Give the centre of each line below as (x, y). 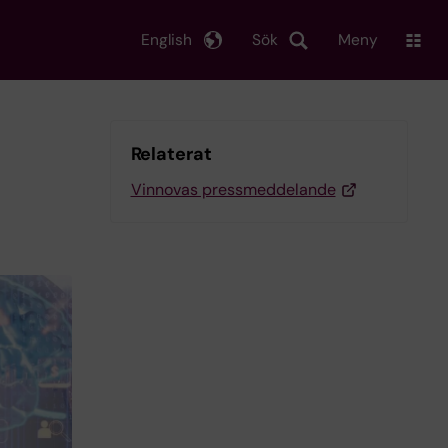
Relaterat (171, 154)
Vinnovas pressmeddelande (233, 189)
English (166, 39)
